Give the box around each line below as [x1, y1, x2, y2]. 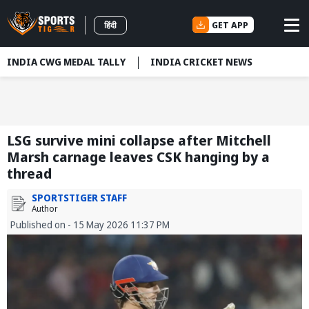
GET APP [212, 18, 248, 31]
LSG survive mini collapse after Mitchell [7, 131, 271, 150]
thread [7, 164, 52, 183]
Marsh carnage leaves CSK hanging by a [7, 148, 270, 167]
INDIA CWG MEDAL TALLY [7, 55, 126, 68]
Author [32, 203, 58, 215]
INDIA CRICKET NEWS [150, 55, 252, 68]
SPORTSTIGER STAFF [32, 191, 127, 205]
